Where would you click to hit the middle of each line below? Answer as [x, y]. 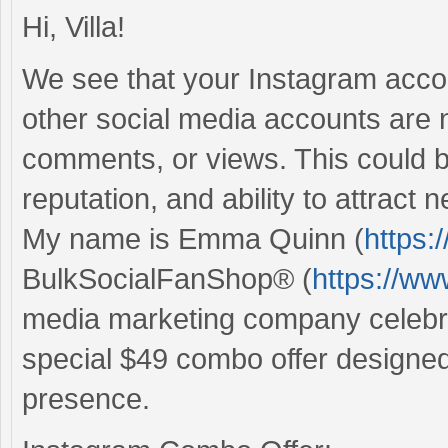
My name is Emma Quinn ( [193, 238]
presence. [86, 398]
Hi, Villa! [73, 26]
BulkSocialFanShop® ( [167, 278]
